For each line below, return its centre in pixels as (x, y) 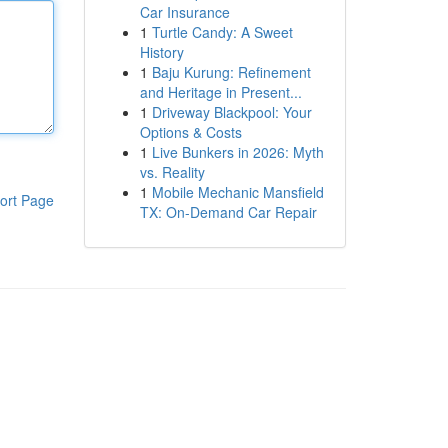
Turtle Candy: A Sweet (222, 32)
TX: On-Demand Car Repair (228, 212)
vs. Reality (172, 172)
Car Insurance (184, 12)
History (161, 52)
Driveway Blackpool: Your (231, 112)
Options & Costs (190, 132)
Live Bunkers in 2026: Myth (237, 152)
